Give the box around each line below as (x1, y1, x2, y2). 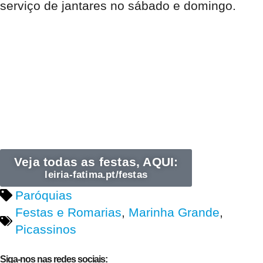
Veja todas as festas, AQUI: (14, 155, 178, 169)
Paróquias (15, 188, 72, 203)
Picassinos (15, 222, 76, 237)
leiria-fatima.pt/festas (45, 169, 147, 181)
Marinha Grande (128, 205, 220, 220)
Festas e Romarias (15, 205, 122, 220)
